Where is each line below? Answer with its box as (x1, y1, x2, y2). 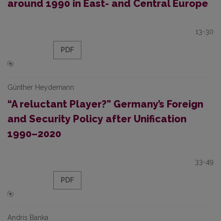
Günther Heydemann (7, 83, 74, 91)
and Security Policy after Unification (7, 113, 186, 125)
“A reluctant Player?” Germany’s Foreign (7, 98, 203, 110)
